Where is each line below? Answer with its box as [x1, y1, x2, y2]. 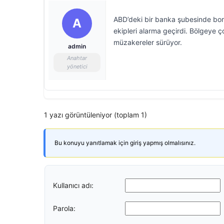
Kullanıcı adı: [53, 180, 93, 189]
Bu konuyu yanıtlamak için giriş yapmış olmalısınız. [54, 139, 195, 146]
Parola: [53, 203, 75, 212]
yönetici [66, 63, 87, 70]
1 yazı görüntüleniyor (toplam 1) [44, 110, 147, 119]
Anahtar [67, 54, 87, 61]
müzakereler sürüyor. [113, 38, 182, 46]
